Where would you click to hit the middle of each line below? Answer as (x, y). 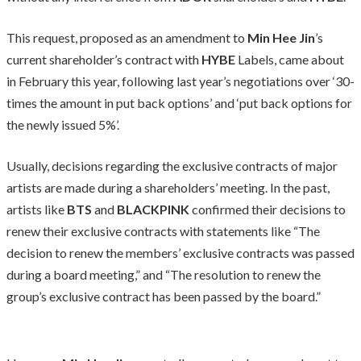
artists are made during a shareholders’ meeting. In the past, (168, 187)
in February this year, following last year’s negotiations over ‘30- (180, 81)
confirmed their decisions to (269, 209)
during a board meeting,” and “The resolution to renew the (164, 274)
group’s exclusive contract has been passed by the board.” (164, 296)
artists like (37, 209)
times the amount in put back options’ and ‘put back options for (179, 102)
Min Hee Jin (280, 37)
